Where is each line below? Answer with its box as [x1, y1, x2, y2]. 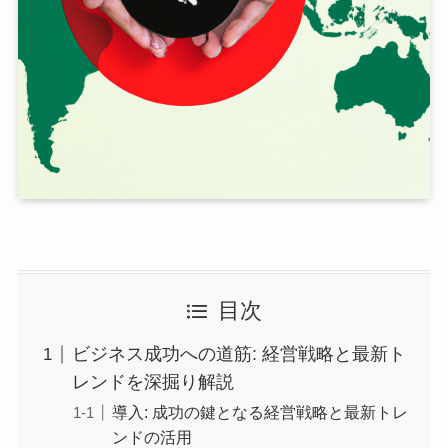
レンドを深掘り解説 [71, 372, 234, 393]
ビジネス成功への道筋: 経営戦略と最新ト [71, 344, 406, 365]
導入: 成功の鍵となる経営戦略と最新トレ [111, 403, 408, 422]
